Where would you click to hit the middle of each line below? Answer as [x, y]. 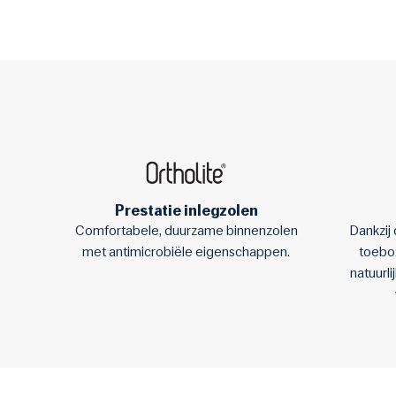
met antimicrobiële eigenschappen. [186, 252]
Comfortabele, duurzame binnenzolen [186, 231]
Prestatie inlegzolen [186, 210]
